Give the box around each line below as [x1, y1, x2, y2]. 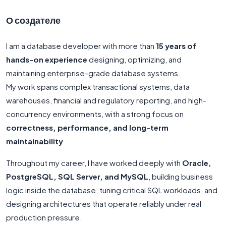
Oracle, [182, 158, 211, 167]
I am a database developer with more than [6, 41, 156, 50]
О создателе [6, 14, 61, 26]
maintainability [6, 136, 63, 146]
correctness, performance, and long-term [6, 123, 168, 132]
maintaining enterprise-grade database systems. [6, 68, 181, 78]
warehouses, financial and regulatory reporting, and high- [6, 95, 206, 105]
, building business [148, 172, 213, 181]
